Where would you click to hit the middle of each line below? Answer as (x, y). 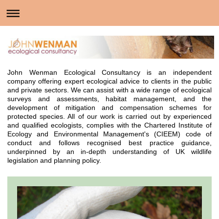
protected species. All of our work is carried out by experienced (109, 116)
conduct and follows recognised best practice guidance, (109, 142)
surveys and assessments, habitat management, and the (109, 99)
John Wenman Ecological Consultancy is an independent (109, 72)
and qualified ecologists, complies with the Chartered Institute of (109, 125)
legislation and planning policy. (54, 160)
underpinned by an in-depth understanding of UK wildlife (109, 151)
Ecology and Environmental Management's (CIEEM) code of (109, 134)
